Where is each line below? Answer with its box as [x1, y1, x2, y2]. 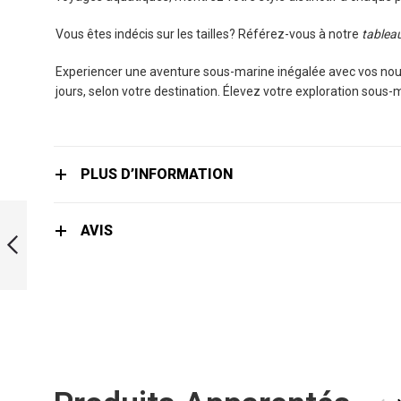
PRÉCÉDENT [18, 277, 84, 291]
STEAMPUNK [18, 215, 90, 229]
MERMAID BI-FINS [18, 231, 118, 245]
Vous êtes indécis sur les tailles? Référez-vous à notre [55, 27, 362, 41]
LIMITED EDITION [18, 199, 112, 213]
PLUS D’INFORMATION [81, 166, 233, 183]
